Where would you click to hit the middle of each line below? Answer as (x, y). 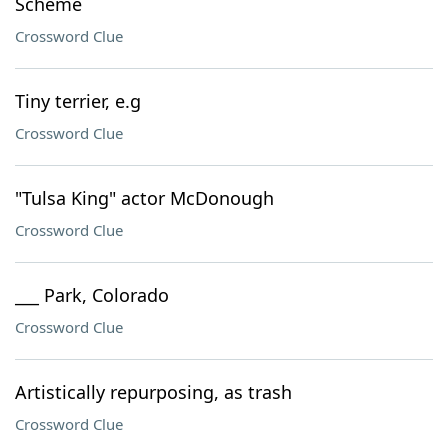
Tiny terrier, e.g (78, 101)
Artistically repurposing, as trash (153, 392)
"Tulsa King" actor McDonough (144, 198)
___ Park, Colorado (92, 295)
